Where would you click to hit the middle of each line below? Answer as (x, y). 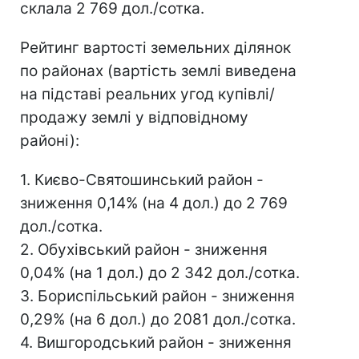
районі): (50, 141)
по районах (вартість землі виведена (158, 71)
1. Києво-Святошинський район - (142, 180)
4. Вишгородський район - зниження (156, 343)
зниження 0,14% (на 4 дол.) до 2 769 (154, 204)
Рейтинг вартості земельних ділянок (155, 48)
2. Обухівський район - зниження (144, 250)
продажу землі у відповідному (134, 118)
